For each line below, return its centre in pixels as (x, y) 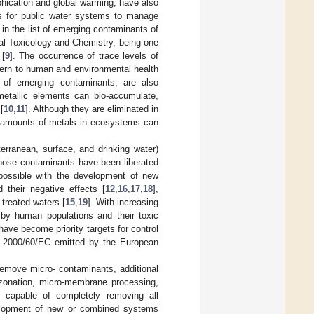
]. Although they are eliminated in (92, 109)
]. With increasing (123, 202)
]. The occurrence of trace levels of (84, 55)
